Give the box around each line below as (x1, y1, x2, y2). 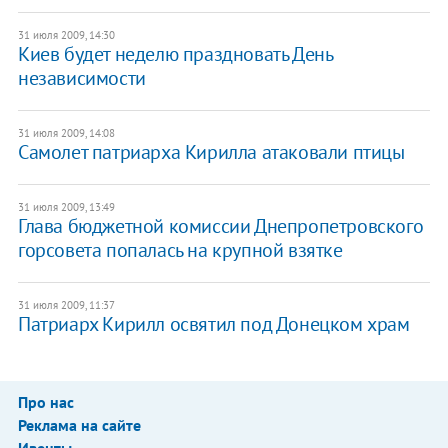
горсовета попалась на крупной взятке (17, 236, 343, 263)
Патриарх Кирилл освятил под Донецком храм (17, 310, 410, 337)
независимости (17, 64, 146, 91)
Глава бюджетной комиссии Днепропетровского (17, 212, 424, 239)
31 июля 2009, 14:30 (17, 27, 115, 42)
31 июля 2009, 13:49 (17, 199, 115, 214)
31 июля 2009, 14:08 (17, 125, 115, 140)
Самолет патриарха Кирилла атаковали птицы (17, 138, 405, 165)
